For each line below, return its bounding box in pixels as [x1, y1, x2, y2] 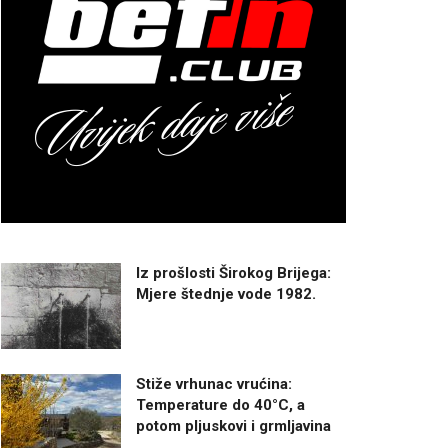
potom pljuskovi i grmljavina [136, 416, 331, 435]
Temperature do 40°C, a [136, 395, 305, 414]
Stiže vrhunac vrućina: [136, 374, 292, 393]
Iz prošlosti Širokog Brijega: [136, 264, 331, 282]
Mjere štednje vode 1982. [136, 285, 316, 303]
